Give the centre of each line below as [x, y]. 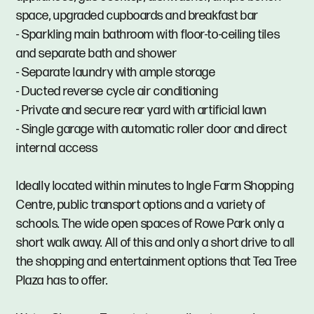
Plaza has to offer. [62, 281]
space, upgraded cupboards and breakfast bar [137, 16]
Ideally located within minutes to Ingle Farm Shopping [155, 186]
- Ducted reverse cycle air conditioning [117, 92]
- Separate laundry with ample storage [116, 73]
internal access [57, 149]
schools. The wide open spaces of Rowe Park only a [150, 224]
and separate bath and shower [97, 54]
